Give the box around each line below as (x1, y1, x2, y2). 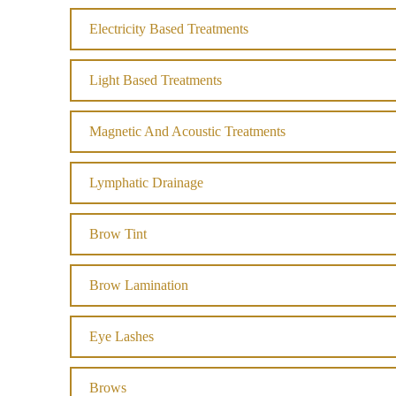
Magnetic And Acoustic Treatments (89, 124, 286, 139)
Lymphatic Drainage (89, 175, 203, 190)
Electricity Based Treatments (89, 21, 248, 36)
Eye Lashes (89, 329, 154, 344)
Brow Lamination (89, 278, 188, 293)
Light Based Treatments (89, 72, 222, 88)
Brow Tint (89, 226, 147, 241)
